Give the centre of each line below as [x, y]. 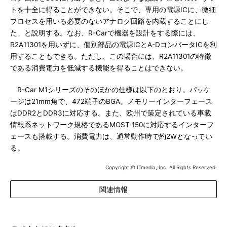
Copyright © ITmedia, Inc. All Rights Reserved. [161, 167]
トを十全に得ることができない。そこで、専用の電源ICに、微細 [113, 9]
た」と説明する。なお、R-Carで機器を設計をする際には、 [105, 33]
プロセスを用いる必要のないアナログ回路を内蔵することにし [109, 21]
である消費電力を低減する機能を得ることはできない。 [99, 68]
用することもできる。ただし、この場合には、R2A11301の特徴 [111, 56]
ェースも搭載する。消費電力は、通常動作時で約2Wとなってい [111, 136]
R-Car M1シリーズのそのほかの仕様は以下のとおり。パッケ [110, 89]
